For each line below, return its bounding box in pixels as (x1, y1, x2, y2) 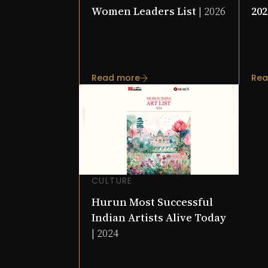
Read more (92, 72, 140, 84)
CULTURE (92, 175, 133, 187)
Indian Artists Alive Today (92, 210, 226, 226)
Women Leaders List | (92, 4, 204, 19)
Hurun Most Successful (92, 194, 213, 210)
